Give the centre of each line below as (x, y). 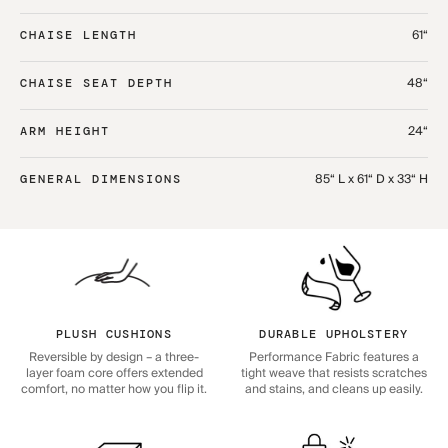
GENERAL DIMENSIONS (101, 178)
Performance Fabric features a (334, 357)
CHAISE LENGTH (78, 34)
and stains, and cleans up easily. (334, 389)
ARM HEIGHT (65, 130)
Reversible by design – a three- (114, 357)
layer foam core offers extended (114, 373)
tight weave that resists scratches (334, 373)
